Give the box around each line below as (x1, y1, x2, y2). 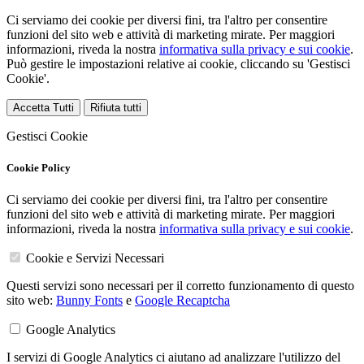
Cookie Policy (6, 162, 71, 175)
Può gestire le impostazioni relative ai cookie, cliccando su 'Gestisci (6, 57, 350, 71)
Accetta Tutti (13, 102, 74, 114)
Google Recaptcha (135, 293, 230, 308)
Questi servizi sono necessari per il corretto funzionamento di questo (6, 279, 354, 293)
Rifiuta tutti (90, 102, 141, 114)
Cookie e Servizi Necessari (26, 251, 164, 266)
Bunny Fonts (56, 293, 123, 308)
